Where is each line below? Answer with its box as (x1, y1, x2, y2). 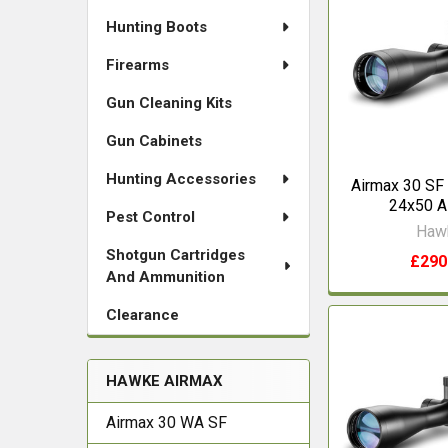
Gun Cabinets (106, 132, 202, 150)
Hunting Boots (106, 18, 207, 36)
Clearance (106, 306, 179, 324)
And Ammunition (106, 268, 225, 286)
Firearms (106, 56, 169, 74)
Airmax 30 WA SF (106, 413, 227, 432)
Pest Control (106, 208, 195, 226)
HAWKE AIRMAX (106, 372, 223, 390)
